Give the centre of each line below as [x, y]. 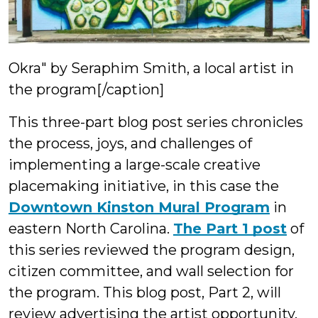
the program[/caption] [86, 90]
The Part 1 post [230, 229]
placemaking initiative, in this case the [144, 186]
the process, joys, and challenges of [130, 144]
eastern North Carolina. [91, 229]
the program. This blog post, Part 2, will [145, 293]
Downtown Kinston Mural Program [139, 208]
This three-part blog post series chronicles [156, 122]
